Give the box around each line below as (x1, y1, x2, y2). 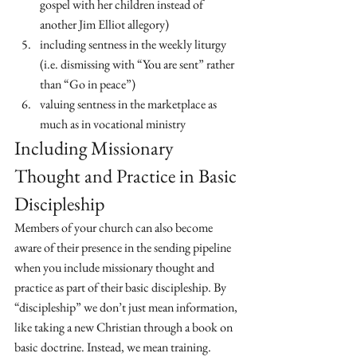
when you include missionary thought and (14, 259, 217, 276)
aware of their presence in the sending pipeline (14, 239, 233, 256)
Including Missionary (14, 135, 178, 160)
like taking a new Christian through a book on (14, 319, 235, 335)
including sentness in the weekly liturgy (40, 36, 229, 53)
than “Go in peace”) (40, 76, 135, 92)
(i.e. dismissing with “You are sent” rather (40, 56, 237, 73)
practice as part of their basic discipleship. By (14, 279, 229, 296)
